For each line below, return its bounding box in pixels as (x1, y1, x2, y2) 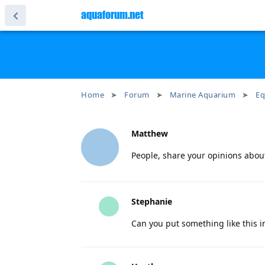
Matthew (131, 128, 168, 139)
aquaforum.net (81, 8, 143, 21)
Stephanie (131, 196, 172, 207)
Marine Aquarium (169, 89, 235, 100)
